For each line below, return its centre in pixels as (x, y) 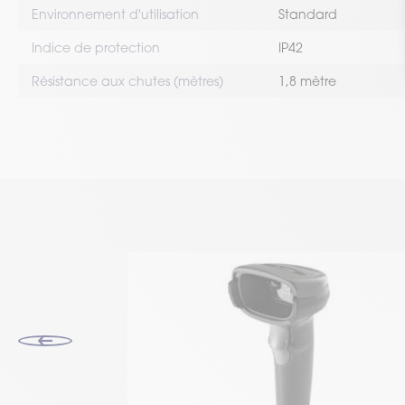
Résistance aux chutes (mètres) (127, 81)
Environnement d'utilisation (115, 14)
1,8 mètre (307, 81)
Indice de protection (96, 47)
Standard (308, 14)
